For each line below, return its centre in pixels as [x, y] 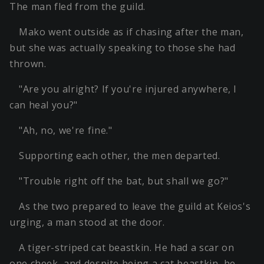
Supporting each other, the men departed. [120, 156]
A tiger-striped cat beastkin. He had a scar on [127, 248]
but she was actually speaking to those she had [123, 48]
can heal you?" [44, 105]
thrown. [28, 64]
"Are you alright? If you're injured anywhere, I [128, 89]
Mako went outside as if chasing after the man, [131, 32]
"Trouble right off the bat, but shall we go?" [124, 181]
